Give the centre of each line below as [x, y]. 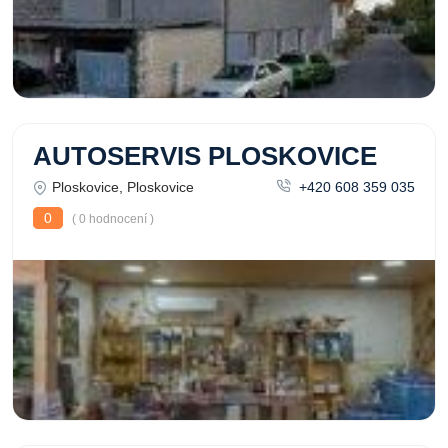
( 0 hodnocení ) [111, 219]
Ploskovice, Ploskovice [123, 187]
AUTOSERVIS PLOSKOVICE [205, 156]
